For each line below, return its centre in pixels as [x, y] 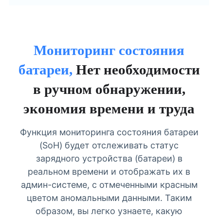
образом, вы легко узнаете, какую [109, 211]
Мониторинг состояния [109, 50]
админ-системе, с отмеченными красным [109, 185]
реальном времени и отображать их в [109, 172]
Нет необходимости [138, 69]
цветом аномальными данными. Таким [109, 198]
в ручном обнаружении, [109, 89]
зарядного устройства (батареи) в [109, 159]
